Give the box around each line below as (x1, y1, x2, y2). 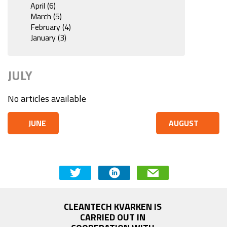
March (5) (30, 10, 62, 23)
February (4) (30, 21, 71, 33)
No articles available (8, 92, 86, 106)
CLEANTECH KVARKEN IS (63, 199, 162, 213)
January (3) (30, 31, 66, 44)
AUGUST (169, 117, 199, 130)
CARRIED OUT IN (80, 210, 145, 224)
